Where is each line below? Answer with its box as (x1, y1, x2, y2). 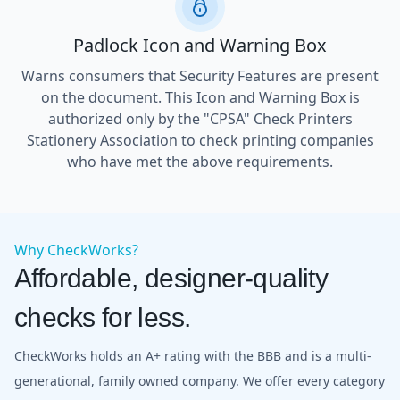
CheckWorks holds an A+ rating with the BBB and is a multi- (14, 346, 371, 364)
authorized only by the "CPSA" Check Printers (47, 108, 353, 129)
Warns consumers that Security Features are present (21, 65, 379, 86)
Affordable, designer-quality (14, 262, 329, 293)
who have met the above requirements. (67, 151, 333, 171)
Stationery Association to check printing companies (26, 129, 374, 150)
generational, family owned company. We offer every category (14, 371, 385, 389)
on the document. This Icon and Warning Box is (40, 87, 360, 107)
